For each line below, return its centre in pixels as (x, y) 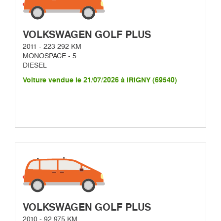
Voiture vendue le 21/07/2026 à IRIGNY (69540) (100, 80)
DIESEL (35, 65)
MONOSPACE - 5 (50, 55)
